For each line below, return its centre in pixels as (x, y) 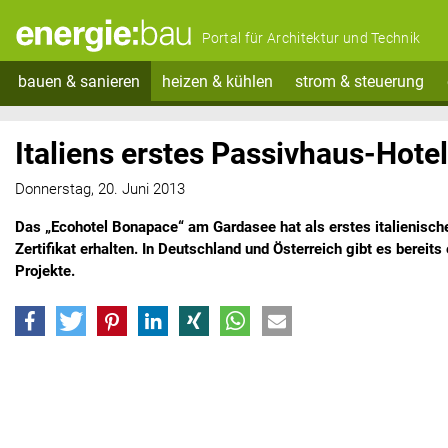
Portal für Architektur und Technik (311, 38)
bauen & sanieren (78, 81)
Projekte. (45, 271)
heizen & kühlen (217, 81)
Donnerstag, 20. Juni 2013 (100, 189)
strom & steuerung (360, 81)
